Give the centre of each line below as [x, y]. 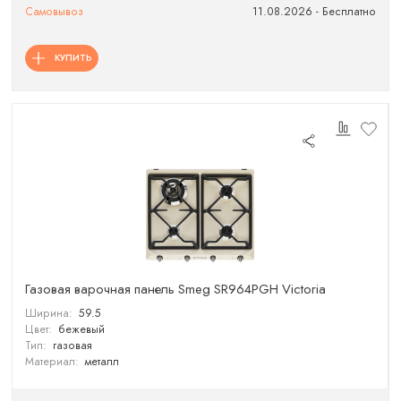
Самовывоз [55, 12]
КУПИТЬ [73, 57]
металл [102, 361]
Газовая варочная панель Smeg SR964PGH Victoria [176, 289]
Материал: [52, 361]
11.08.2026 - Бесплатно [314, 12]
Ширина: [49, 313]
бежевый [81, 329]
